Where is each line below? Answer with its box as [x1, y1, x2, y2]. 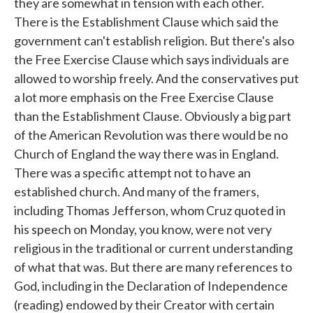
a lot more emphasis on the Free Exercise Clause [14, 89, 274, 105]
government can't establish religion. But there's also [14, 33, 294, 48]
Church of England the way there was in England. [14, 146, 279, 161]
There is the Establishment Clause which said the [14, 14, 279, 29]
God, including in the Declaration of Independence [14, 278, 288, 293]
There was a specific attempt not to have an [14, 165, 251, 180]
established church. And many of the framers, [14, 184, 259, 199]
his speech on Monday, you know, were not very [14, 221, 272, 237]
